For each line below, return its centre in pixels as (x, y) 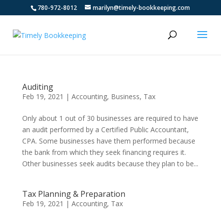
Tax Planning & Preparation (74, 194)
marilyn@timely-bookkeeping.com (142, 8)
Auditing (37, 87)
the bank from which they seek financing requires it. (104, 152)
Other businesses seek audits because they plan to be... (110, 164)
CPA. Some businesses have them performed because (109, 141)
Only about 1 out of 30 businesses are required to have (110, 118)
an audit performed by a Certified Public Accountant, (105, 129)
